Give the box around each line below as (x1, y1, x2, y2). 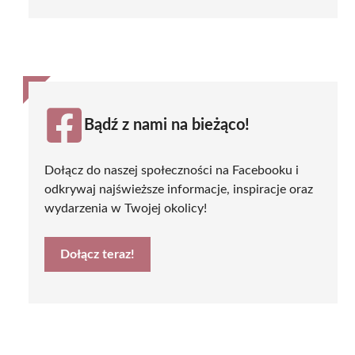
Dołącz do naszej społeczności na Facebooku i (44, 163, 299, 177)
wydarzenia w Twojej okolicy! (44, 201, 207, 215)
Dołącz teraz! (60, 247, 135, 261)
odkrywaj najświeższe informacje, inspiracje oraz (44, 182, 313, 196)
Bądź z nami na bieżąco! (84, 116, 250, 133)
